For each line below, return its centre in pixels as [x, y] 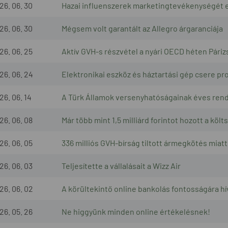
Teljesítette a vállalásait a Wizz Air [121, 165]
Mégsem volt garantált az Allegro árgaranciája [142, 28]
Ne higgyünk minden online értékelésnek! [136, 211]
